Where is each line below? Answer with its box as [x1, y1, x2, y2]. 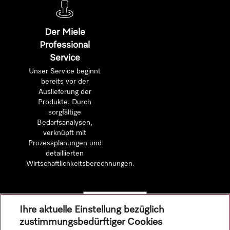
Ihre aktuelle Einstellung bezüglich [20, 205, 165, 215]
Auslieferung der [38, 88, 91, 95]
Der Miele [44, 28, 85, 37]
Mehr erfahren [91, 197, 139, 204]
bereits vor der [41, 78, 89, 85]
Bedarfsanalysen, [37, 119, 93, 126]
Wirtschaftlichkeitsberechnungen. [26, 160, 135, 167]
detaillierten [46, 150, 84, 157]
